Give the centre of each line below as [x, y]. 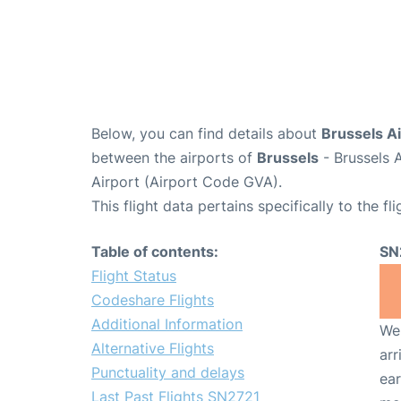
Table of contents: [155, 251]
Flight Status [134, 275]
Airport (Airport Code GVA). [187, 181]
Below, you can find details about [206, 133]
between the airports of [174, 157]
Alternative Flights [153, 348]
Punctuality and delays [168, 372]
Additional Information [167, 324]
